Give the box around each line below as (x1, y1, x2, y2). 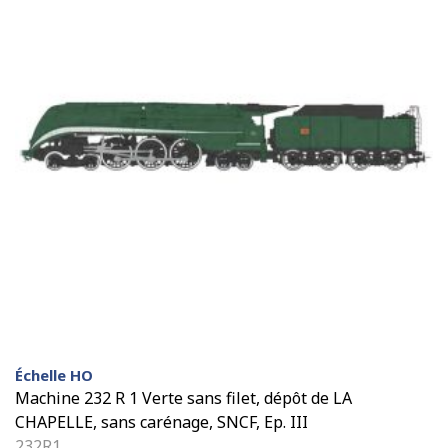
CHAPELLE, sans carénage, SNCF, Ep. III (15, 410, 308, 433)
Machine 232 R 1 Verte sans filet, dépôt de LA (15, 386, 352, 409)
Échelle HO (15, 364, 93, 385)
